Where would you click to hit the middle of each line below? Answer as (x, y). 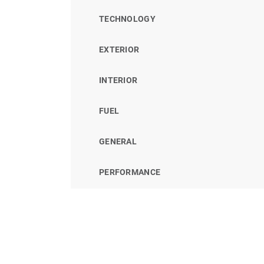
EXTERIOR (119, 49)
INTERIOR (118, 80)
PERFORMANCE (130, 172)
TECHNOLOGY (127, 19)
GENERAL (118, 141)
